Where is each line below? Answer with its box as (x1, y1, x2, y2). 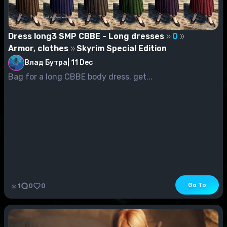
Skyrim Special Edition (77, 43, 167, 53)
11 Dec (71, 58, 93, 67)
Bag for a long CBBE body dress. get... (133, 71, 153, 82)
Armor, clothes (8, 43, 68, 53)
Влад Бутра (24, 58, 67, 67)
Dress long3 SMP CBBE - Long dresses (8, 31, 164, 41)
